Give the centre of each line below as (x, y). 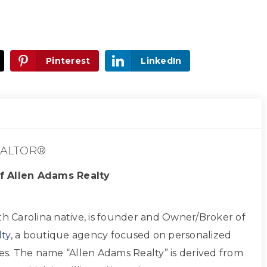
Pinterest (68, 61)
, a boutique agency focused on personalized (121, 235)
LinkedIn (161, 61)
